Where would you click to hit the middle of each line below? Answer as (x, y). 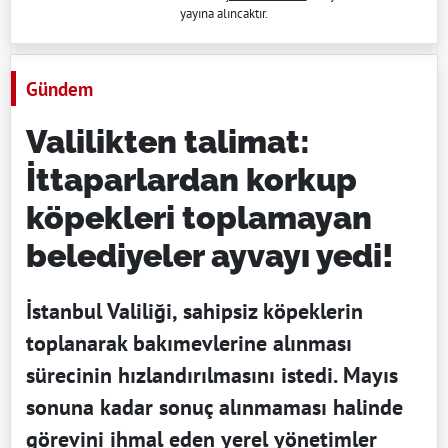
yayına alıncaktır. (224, 13)
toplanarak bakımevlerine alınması (189, 342)
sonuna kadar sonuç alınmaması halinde (214, 406)
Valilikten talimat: (168, 141)
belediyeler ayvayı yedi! (210, 255)
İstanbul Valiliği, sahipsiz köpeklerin (194, 310)
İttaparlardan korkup (191, 179)
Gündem (59, 88)
